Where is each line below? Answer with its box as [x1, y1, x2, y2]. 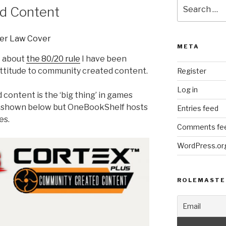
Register [177, 66, 206, 75]
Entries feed [177, 103, 218, 112]
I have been [80, 53, 127, 64]
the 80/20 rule [26, 53, 80, 64]
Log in [177, 85, 198, 94]
